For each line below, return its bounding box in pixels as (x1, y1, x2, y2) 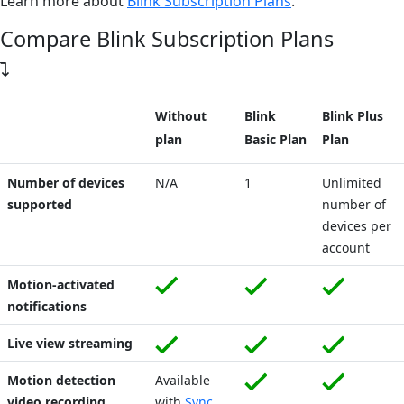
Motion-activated (7, 275, 115, 293)
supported (7, 195, 72, 213)
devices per (322, 216, 391, 234)
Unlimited (322, 173, 381, 191)
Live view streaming (7, 334, 133, 352)
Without (155, 106, 207, 124)
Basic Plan (244, 130, 307, 148)
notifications (7, 297, 87, 315)
